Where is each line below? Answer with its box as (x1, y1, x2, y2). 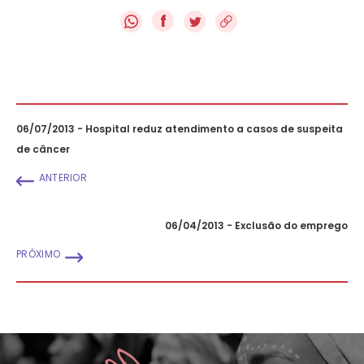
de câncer (16, 141, 70, 156)
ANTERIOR (38, 170, 88, 184)
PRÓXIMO (16, 246, 61, 261)
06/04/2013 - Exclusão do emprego (165, 218, 348, 232)
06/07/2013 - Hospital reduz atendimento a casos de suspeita (16, 121, 343, 136)
